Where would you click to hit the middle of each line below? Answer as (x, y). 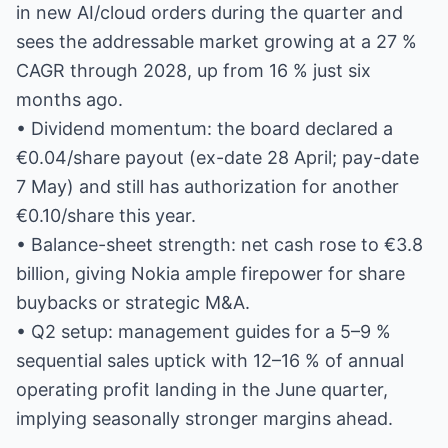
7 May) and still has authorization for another (207, 186)
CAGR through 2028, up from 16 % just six (193, 70)
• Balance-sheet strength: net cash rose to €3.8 (219, 244)
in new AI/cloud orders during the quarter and (209, 12)
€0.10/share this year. (106, 215)
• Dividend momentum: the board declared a (204, 128)
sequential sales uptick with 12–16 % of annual (210, 360)
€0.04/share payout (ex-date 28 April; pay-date (217, 157)
